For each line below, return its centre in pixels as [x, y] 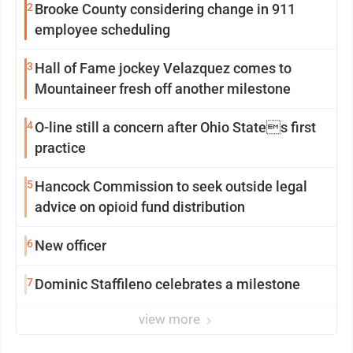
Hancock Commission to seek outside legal [171, 187]
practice [60, 148]
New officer [71, 246]
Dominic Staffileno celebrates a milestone [167, 284]
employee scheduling [102, 30]
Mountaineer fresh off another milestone [163, 89]
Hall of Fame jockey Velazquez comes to [163, 69]
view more [171, 320]
